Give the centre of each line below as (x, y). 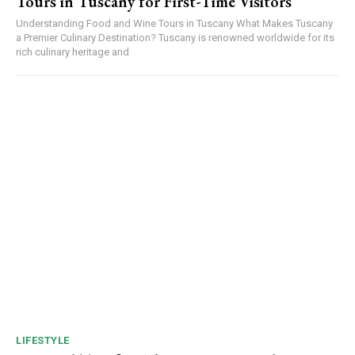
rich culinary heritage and (73, 52)
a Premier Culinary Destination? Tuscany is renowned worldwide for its (175, 38)
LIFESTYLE (43, 340)
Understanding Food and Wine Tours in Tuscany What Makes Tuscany (174, 24)
